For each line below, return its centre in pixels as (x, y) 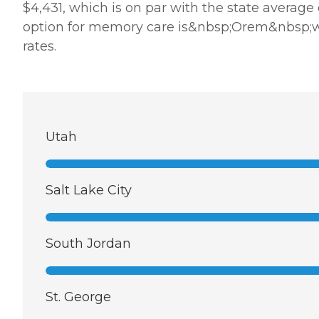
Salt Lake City (89, 190)
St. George (78, 297)
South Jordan (88, 244)
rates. (40, 47)
